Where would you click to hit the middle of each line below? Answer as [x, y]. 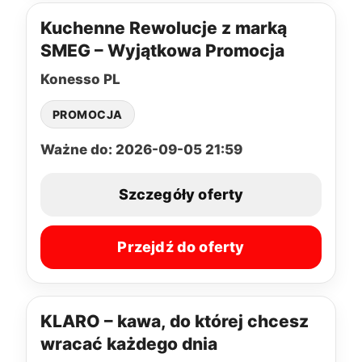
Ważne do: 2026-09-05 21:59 [141, 149]
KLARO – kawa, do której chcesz [175, 321]
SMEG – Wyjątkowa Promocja [162, 50]
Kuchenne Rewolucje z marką [164, 27]
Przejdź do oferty [181, 247]
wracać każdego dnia [129, 343]
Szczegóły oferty [181, 195]
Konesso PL [80, 79]
